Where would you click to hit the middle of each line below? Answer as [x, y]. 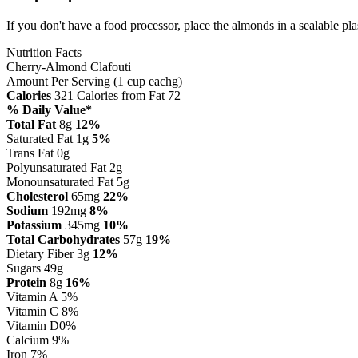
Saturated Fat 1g [48, 139]
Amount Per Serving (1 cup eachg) [94, 82]
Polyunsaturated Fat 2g [64, 168]
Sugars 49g [35, 268]
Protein [26, 283]
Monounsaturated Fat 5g [68, 182]
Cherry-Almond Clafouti [69, 67]
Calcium [28, 340]
